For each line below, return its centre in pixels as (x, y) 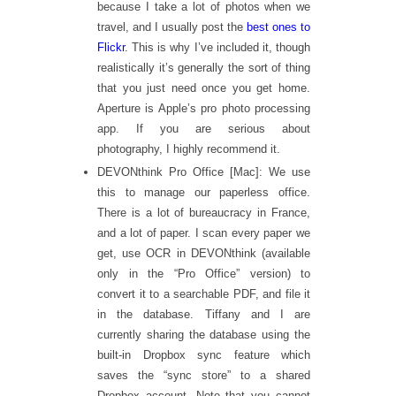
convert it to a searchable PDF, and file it (204, 294)
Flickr (111, 48)
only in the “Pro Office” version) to (204, 274)
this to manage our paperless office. (204, 193)
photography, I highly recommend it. (189, 149)
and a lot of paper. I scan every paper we (204, 233)
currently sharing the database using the (204, 335)
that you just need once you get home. (204, 88)
